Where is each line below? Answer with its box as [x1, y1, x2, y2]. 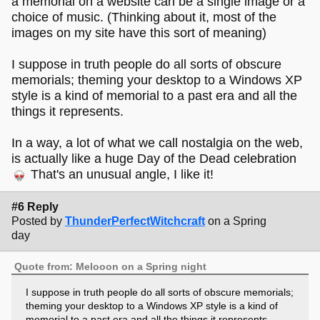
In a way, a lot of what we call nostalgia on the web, [11, 136, 303, 151]
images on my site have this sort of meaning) [11, 26, 266, 41]
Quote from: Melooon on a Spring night [14, 260, 207, 272]
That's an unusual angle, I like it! [27, 167, 214, 182]
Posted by [11, 215, 62, 228]
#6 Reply [11, 201, 59, 214]
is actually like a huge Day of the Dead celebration [11, 151, 296, 166]
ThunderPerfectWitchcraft [65, 215, 205, 228]
